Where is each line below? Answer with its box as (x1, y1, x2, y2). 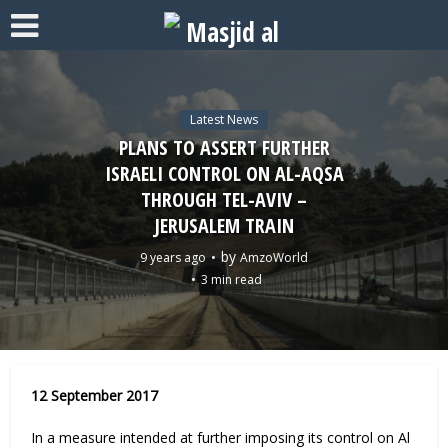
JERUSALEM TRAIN (154, 211, 294, 239)
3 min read (201, 270, 262, 288)
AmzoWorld (240, 248, 308, 266)
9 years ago (140, 248, 206, 266)
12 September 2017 (31, 386, 159, 405)
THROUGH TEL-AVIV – (141, 185, 307, 213)
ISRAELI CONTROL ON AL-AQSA (104, 159, 344, 187)
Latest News (190, 110, 258, 128)
